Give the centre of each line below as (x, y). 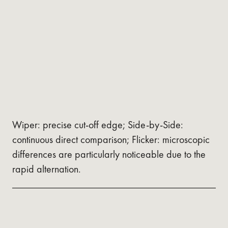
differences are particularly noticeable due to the (109, 154)
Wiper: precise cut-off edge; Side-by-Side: (98, 124)
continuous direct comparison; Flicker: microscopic (111, 139)
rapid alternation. (47, 169)
